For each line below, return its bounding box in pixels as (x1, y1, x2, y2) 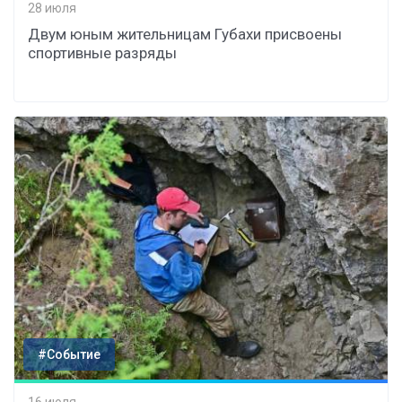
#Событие (38, 347, 100, 363)
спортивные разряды (28, 44, 177, 63)
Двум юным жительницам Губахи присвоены (28, 25, 342, 44)
